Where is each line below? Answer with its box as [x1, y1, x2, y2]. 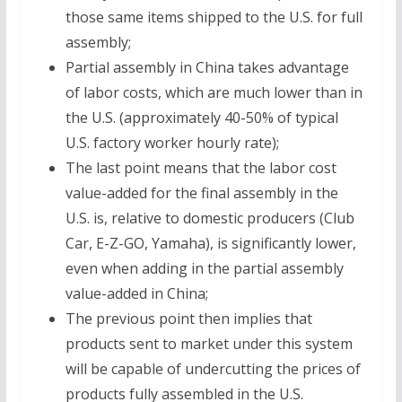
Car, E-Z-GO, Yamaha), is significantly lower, [65, 232, 356, 253]
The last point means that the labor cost [65, 157, 336, 178]
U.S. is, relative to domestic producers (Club [65, 207, 354, 228]
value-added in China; [65, 283, 208, 303]
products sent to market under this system [65, 333, 353, 354]
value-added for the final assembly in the [65, 182, 338, 203]
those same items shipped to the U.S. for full [65, 6, 363, 27]
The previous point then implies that [65, 308, 312, 328]
